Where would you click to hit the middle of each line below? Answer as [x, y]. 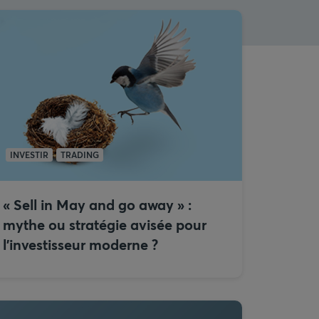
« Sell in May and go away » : [97, 205]
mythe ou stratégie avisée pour [105, 225]
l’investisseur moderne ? [80, 245]
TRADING [80, 155]
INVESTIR [29, 155]
